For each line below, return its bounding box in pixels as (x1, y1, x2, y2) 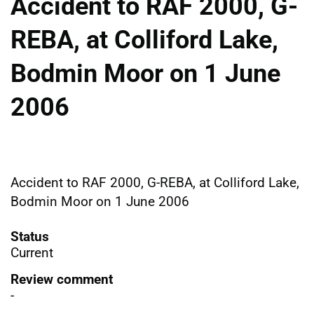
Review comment (11, 271, 113, 287)
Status (11, 228, 49, 245)
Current (11, 244, 53, 261)
